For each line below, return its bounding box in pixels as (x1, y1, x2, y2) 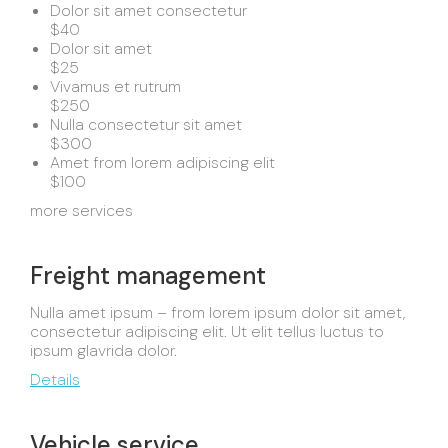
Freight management (30, 260, 266, 291)
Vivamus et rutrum (50, 76, 181, 97)
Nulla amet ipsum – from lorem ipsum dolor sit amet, (30, 302, 405, 323)
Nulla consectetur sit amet (50, 114, 242, 135)
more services (30, 200, 133, 221)
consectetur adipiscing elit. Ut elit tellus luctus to (30, 321, 384, 342)
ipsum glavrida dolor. (30, 340, 177, 361)
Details (30, 369, 80, 390)
